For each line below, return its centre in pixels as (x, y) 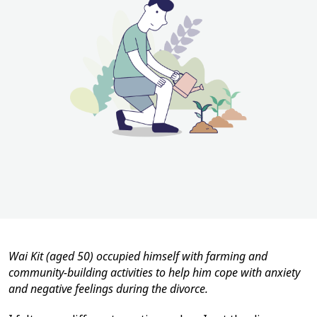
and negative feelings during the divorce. (108, 289)
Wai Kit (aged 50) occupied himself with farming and (138, 256)
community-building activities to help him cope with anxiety (154, 272)
